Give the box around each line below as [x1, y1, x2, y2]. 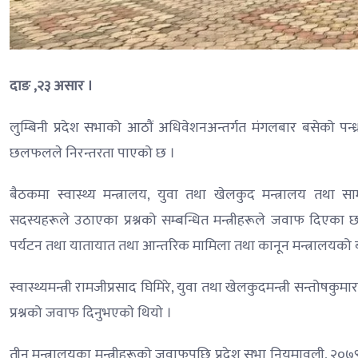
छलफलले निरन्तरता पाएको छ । [10, 141, 175, 166]
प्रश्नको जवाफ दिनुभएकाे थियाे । [10, 301, 172, 326]
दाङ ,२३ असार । [10, 74, 93, 99]
